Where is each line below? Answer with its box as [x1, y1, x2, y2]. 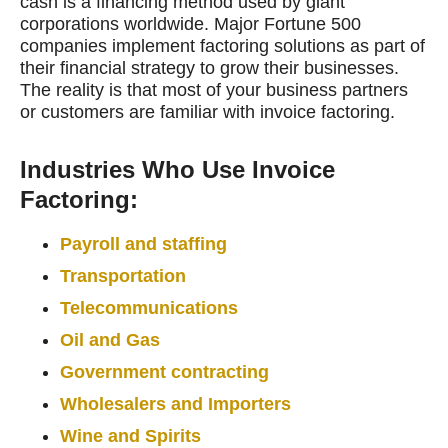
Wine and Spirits [60, 425, 201, 446]
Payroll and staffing [60, 233, 227, 254]
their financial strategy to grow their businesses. [20, 57, 399, 78]
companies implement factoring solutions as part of [20, 35, 425, 56]
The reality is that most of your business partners [20, 79, 408, 100]
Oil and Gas [60, 329, 160, 350]
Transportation [60, 265, 186, 286]
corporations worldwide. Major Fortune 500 [20, 13, 361, 34]
